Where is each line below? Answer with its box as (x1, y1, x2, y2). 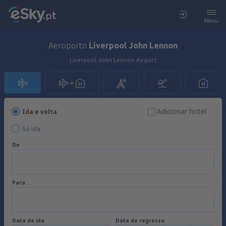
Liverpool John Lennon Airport (69, 56, 157, 63)
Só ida (22, 125, 40, 133)
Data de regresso (116, 217, 164, 224)
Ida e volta (22, 107, 57, 116)
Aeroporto (48, 41, 89, 50)
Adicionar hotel (157, 106, 206, 116)
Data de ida (12, 217, 44, 224)
